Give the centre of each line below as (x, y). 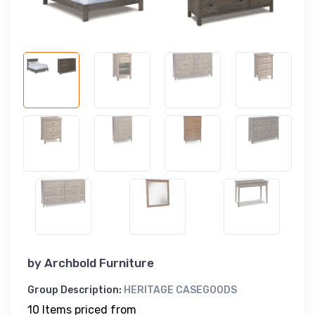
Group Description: (76, 290)
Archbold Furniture (99, 263)
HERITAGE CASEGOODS (180, 290)
